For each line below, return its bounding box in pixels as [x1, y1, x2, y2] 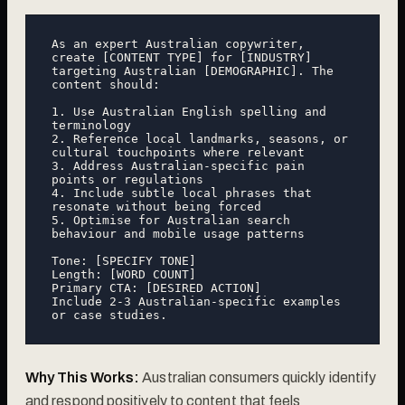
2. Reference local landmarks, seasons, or [52, 131, 348, 146]
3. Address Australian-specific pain [52, 158, 305, 173]
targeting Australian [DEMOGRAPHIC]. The [52, 63, 334, 78]
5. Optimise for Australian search [52, 212, 290, 227]
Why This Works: [25, 369, 140, 385]
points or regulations [52, 172, 203, 186]
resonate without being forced [52, 199, 261, 213]
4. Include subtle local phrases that [52, 185, 312, 200]
